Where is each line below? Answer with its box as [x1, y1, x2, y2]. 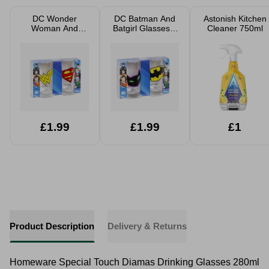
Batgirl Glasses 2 [112, 23, 177, 33]
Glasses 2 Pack [25, 43, 84, 52]
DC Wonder [32, 14, 77, 23]
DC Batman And [114, 14, 175, 23]
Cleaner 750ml [207, 23, 263, 33]
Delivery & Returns [107, 221, 187, 231]
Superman [35, 33, 74, 43]
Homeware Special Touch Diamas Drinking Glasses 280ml [10, 257, 259, 267]
